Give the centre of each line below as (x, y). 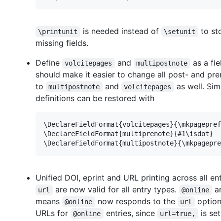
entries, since (130, 213)
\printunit (58, 31)
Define (49, 62)
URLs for (53, 213)
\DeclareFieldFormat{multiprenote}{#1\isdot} (128, 133)
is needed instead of (121, 31)
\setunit (180, 31)
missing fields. (62, 43)
